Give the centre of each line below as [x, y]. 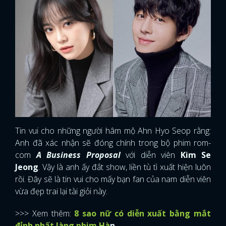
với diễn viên [150, 155]
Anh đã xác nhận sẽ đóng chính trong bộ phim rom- [113, 143]
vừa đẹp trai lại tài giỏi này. [61, 191]
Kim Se [195, 155]
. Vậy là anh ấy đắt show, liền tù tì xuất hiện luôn [125, 167]
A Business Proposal [78, 155]
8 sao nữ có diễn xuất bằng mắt [143, 213]
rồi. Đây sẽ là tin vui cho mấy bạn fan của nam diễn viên [113, 179]
